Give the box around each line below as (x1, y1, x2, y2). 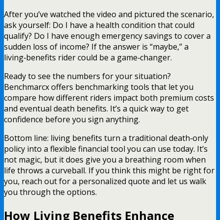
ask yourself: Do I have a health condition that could (4, 19, 194, 30)
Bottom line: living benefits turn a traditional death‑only (4, 132, 208, 143)
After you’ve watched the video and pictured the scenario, (4, 8, 214, 20)
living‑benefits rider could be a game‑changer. (4, 52, 172, 63)
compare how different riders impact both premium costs (4, 92, 214, 103)
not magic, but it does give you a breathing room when (4, 154, 206, 165)
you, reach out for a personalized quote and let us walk (4, 175, 206, 187)
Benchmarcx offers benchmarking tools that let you (4, 81, 193, 92)
